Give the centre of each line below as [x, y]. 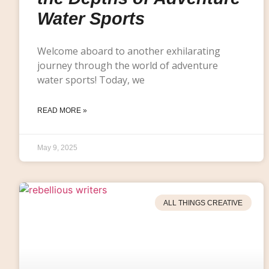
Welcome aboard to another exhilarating [129, 51]
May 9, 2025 [57, 148]
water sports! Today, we [91, 80]
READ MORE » [62, 111]
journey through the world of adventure [128, 66]
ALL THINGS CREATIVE [203, 203]
